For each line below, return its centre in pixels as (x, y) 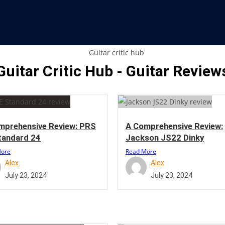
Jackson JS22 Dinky (165, 137)
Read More (141, 151)
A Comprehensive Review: (174, 126)
